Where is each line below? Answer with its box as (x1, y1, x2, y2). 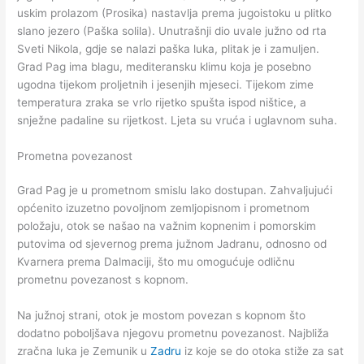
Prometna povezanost (17, 149, 133, 163)
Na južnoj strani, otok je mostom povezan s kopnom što (17, 308, 306, 322)
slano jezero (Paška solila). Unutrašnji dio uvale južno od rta (17, 24, 327, 38)
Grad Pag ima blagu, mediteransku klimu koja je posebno (17, 60, 312, 74)
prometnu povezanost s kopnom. (17, 273, 189, 287)
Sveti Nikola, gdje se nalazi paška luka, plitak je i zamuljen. (17, 42, 320, 56)
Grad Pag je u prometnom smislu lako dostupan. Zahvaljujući (17, 184, 333, 197)
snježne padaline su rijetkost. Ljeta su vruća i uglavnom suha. (17, 114, 338, 128)
